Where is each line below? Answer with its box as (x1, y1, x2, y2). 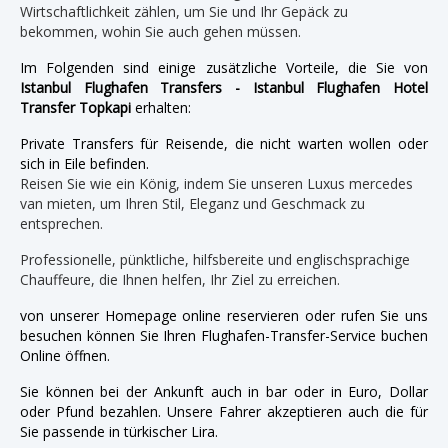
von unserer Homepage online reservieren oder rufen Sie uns (20, 305, 428, 325)
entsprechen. (20, 213, 103, 233)
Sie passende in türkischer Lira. (20, 421, 218, 441)
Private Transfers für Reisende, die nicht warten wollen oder (20, 133, 428, 153)
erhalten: (131, 97, 191, 117)
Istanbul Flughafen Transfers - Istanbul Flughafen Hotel (20, 77, 428, 97)
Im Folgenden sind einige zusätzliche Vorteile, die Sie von (20, 57, 428, 77)
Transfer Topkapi (20, 97, 131, 117)
